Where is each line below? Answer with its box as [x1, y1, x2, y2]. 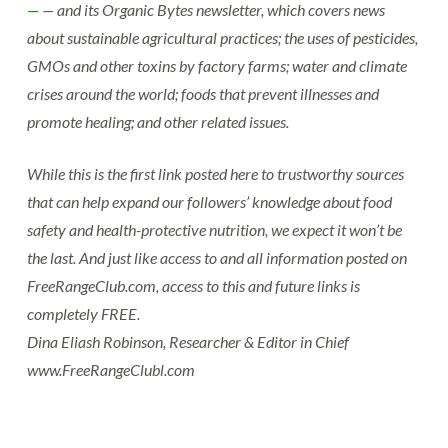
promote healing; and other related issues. [26, 112, 289, 132]
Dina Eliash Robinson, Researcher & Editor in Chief [26, 332, 349, 352]
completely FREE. [26, 304, 140, 324]
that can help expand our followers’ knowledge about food [26, 192, 392, 212]
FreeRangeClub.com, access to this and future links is [26, 276, 360, 296]
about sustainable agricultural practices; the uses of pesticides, [26, 28, 418, 48]
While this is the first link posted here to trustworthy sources [26, 164, 404, 184]
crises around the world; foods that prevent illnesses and [26, 84, 379, 104]
